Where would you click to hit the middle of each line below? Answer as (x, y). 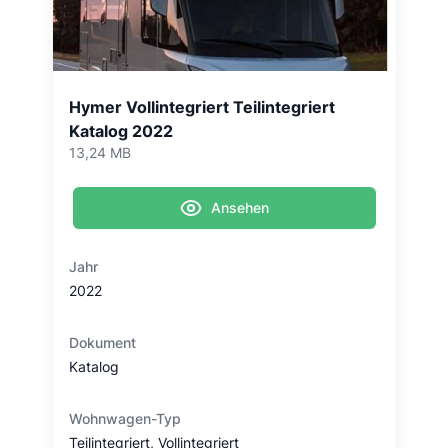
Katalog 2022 (120, 131)
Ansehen (240, 207)
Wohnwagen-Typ (124, 418)
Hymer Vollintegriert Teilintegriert (201, 107)
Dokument (102, 342)
